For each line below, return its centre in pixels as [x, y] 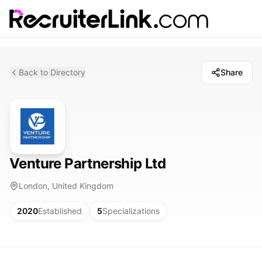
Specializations [131, 211]
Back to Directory [52, 72]
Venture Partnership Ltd [88, 163]
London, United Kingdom [66, 186]
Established [60, 211]
